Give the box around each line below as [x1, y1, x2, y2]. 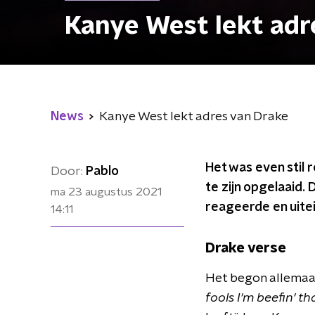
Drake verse [205, 241, 286, 255]
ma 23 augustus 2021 [51, 186, 162, 198]
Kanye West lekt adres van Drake [99, 110, 288, 123]
